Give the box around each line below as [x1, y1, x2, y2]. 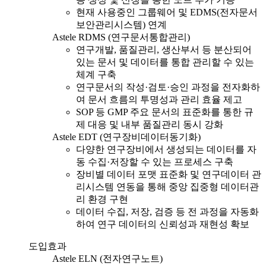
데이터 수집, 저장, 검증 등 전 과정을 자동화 [76, 206, 259, 217]
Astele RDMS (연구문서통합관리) [52, 31, 190, 42]
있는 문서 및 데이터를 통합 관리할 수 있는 [76, 56, 254, 67]
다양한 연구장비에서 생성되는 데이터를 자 [76, 144, 256, 154]
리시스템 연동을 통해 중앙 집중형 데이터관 [76, 181, 259, 192]
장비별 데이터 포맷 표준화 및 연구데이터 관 [76, 169, 261, 179]
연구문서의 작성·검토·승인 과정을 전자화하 [76, 81, 260, 92]
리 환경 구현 [76, 194, 128, 204]
